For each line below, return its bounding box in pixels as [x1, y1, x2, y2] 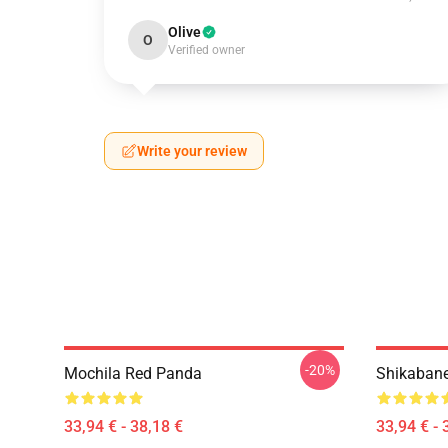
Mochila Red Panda [64, 364, 202, 383]
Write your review [137, 143, 247, 159]
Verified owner [168, 43, 245, 57]
